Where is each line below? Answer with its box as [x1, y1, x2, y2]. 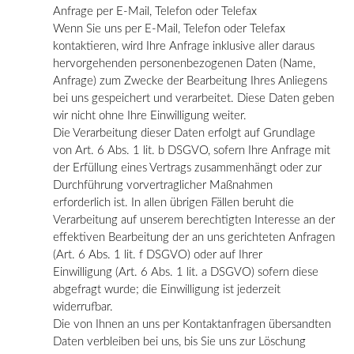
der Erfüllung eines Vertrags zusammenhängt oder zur [53, 161, 322, 174]
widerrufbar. [53, 300, 113, 313]
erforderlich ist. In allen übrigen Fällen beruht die [53, 196, 294, 209]
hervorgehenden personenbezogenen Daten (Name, [53, 57, 315, 70]
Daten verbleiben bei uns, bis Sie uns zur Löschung [53, 335, 306, 348]
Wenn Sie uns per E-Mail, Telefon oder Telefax [53, 22, 285, 35]
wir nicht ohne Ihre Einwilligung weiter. [53, 109, 247, 122]
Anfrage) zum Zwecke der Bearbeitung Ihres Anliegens [53, 74, 327, 87]
